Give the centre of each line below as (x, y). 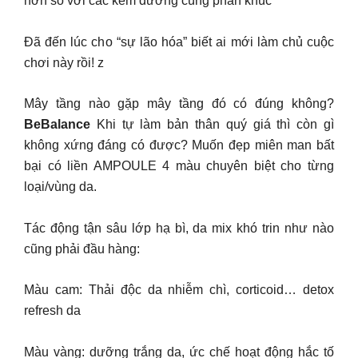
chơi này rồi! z (64, 62)
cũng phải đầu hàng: (82, 249)
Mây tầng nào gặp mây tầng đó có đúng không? (179, 103)
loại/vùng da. (60, 187)
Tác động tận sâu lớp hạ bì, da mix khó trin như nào (179, 228)
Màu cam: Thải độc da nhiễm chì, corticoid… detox (179, 290)
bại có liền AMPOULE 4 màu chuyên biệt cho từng (179, 166)
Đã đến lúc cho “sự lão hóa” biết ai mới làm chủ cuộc (179, 42)
